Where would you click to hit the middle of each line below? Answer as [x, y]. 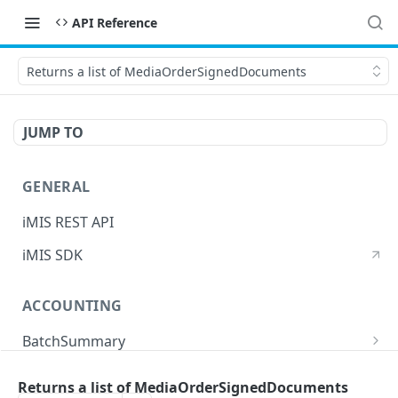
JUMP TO [53, 132]
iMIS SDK [52, 255]
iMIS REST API [68, 222]
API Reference [115, 22]
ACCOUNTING [72, 306]
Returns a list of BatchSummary [137, 367]
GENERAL [56, 187]
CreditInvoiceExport [89, 374]
